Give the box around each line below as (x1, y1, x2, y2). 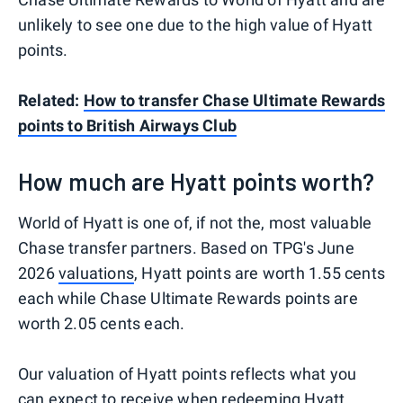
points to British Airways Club (18, 115, 237, 135)
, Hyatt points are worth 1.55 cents (134, 263, 385, 282)
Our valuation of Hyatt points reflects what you (18, 363, 357, 383)
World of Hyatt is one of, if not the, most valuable (18, 212, 372, 232)
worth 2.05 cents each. (18, 313, 185, 333)
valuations (58, 263, 134, 282)
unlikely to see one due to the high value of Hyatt (18, 14, 373, 34)
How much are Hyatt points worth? (18, 166, 375, 195)
